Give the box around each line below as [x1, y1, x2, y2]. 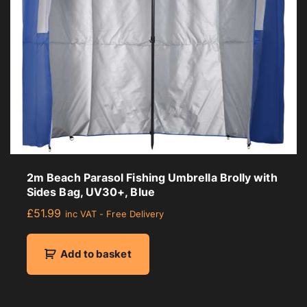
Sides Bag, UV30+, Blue [27, 185, 155, 199]
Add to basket [60, 248, 132, 261]
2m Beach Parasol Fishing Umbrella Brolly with [27, 171, 278, 185]
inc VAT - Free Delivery [64, 209, 164, 220]
